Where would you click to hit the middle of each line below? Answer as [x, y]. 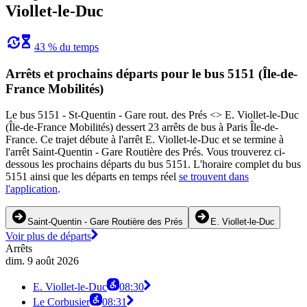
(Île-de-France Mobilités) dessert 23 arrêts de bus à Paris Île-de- [142, 127]
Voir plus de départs [48, 236]
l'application [32, 189]
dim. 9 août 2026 [42, 261]
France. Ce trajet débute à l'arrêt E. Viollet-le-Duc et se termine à [145, 140]
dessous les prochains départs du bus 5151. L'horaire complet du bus [153, 164]
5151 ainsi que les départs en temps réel [92, 177]
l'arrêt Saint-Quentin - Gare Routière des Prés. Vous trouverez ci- [145, 152]
